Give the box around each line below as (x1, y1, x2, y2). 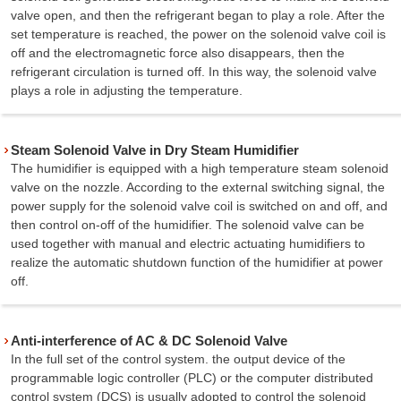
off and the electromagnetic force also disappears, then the (11, 45, 345, 60)
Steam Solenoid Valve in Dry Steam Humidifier (11, 141, 299, 158)
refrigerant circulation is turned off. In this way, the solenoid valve (11, 64, 377, 79)
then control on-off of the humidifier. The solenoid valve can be (11, 217, 364, 232)
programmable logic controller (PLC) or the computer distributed (11, 370, 373, 385)
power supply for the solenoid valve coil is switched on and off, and (11, 198, 388, 213)
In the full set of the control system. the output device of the (11, 351, 346, 366)
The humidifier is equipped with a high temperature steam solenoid (11, 160, 388, 175)
